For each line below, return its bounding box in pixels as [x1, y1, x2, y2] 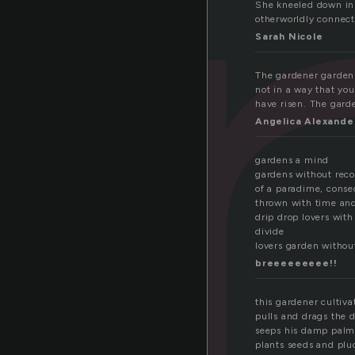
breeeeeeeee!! [255, 258, 338, 269]
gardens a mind [255, 155, 330, 166]
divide [255, 226, 284, 238]
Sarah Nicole [255, 31, 323, 43]
